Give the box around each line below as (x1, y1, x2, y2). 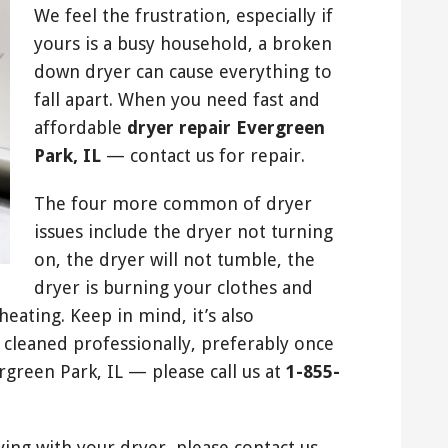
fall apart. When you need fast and (34, 89, 320, 111)
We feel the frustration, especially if (34, 5, 333, 27)
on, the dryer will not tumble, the (34, 249, 315, 271)
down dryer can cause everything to (34, 61, 332, 83)
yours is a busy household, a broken (34, 33, 332, 55)
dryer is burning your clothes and (34, 277, 313, 299)
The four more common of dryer (34, 193, 312, 215)
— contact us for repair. (101, 145, 305, 167)
